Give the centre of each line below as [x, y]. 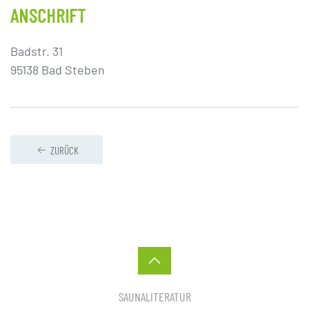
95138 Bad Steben [58, 70]
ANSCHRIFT [48, 16]
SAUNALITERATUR [154, 297]
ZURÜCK [64, 151]
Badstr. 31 [37, 51]
